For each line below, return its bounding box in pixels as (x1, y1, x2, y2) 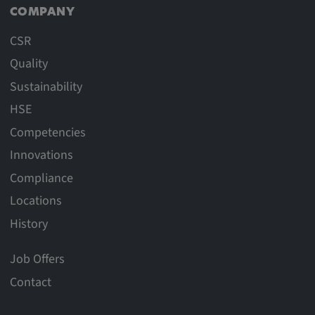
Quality (9, 55, 48, 72)
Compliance (9, 169, 73, 187)
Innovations (9, 146, 73, 164)
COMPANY (9, 7, 75, 19)
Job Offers (9, 250, 65, 268)
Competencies (9, 123, 86, 141)
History (9, 214, 48, 233)
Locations (9, 192, 62, 210)
